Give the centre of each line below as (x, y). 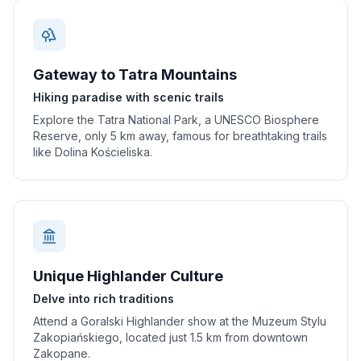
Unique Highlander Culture (128, 276)
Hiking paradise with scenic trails (129, 97)
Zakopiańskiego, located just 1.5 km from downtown (170, 337)
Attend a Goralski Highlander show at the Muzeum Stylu (180, 321)
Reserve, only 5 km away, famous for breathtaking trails (180, 136)
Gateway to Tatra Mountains (135, 75)
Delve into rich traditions (104, 299)
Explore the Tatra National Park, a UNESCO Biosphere (176, 120)
